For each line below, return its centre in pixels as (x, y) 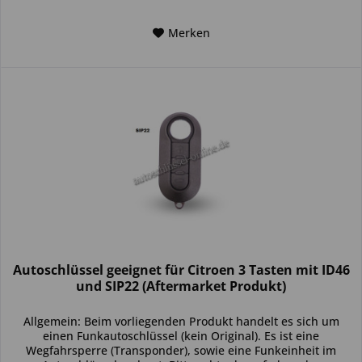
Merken (189, 33)
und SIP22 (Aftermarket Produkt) (181, 286)
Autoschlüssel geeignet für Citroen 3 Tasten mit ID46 (181, 270)
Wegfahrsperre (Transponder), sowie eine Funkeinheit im (181, 351)
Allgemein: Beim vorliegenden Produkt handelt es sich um (181, 322)
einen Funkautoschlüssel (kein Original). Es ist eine (181, 336)
